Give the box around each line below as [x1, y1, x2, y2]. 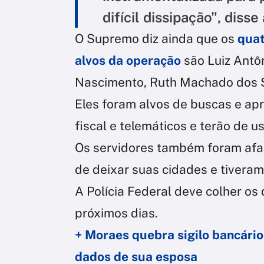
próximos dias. [75, 205, 158, 220]
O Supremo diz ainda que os [75, 31, 237, 46]
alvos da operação [75, 52, 181, 68]
